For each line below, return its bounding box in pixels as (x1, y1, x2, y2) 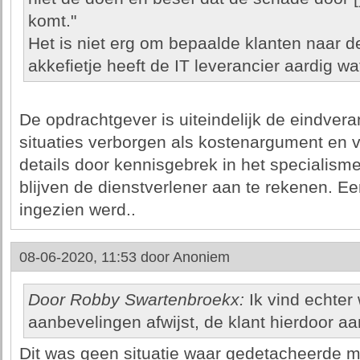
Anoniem (172, 249, 230, 265)
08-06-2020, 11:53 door (18, 249, 173, 265)
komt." (27, 11, 76, 31)
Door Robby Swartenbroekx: (27, 290, 244, 309)
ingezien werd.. (18, 200, 136, 219)
